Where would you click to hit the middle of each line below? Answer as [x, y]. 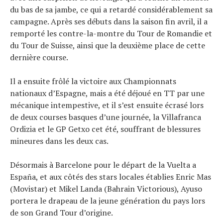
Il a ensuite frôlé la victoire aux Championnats [93, 81]
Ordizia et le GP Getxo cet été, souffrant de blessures [105, 129]
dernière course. [39, 57]
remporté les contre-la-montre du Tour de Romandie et [111, 34]
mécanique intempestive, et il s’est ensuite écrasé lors [107, 105]
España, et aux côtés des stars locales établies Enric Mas [111, 177]
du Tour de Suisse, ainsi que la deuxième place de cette [108, 46]
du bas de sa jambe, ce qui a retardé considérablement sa [111, 10]
